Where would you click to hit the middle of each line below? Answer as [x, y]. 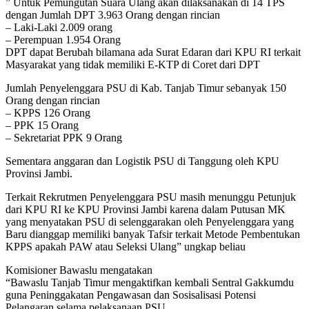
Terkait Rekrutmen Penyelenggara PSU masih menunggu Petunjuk [151, 197]
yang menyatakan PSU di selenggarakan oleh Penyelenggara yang [150, 221]
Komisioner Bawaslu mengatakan [79, 270]
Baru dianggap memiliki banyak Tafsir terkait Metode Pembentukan [153, 234]
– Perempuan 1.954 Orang [63, 39]
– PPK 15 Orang [42, 125]
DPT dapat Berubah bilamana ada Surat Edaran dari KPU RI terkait [153, 52]
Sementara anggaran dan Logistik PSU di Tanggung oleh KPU [142, 161]
